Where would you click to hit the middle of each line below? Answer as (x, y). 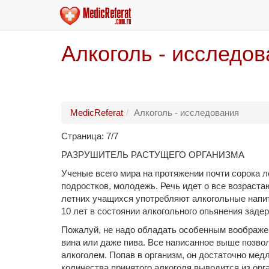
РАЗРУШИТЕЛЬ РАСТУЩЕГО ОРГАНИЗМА (153, 155)
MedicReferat (97, 113)
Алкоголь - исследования (186, 113)
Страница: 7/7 (90, 136)
